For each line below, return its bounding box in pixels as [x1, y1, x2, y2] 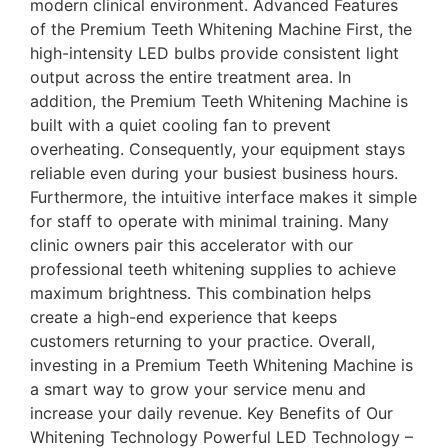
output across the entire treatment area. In [30, 66, 351, 87]
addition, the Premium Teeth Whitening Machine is [30, 90, 408, 111]
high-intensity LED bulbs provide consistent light [30, 42, 399, 63]
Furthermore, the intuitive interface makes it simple [30, 186, 417, 207]
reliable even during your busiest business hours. [30, 162, 398, 183]
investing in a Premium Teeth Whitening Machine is [30, 354, 413, 375]
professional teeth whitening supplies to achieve [30, 258, 396, 279]
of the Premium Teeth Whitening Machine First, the [30, 18, 412, 39]
